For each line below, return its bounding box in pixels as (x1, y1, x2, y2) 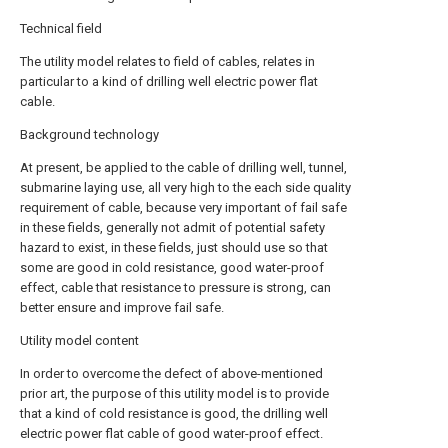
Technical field (20, 21, 102, 36)
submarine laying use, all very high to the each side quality (20, 180, 351, 195)
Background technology (20, 127, 159, 142)
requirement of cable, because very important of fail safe (20, 200, 347, 215)
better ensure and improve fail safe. (20, 300, 224, 315)
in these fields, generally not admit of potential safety (20, 220, 325, 235)
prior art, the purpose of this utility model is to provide (20, 386, 329, 401)
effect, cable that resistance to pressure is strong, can (20, 280, 331, 295)
